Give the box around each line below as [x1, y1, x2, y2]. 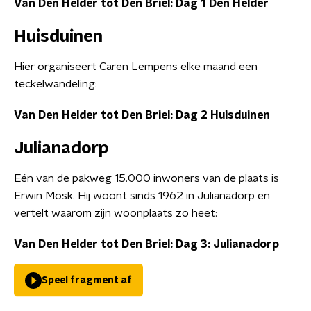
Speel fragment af [42, 276, 132, 285]
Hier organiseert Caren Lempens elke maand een [14, 61, 258, 72]
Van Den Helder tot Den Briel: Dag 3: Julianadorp [14, 239, 279, 250]
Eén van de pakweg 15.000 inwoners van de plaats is [14, 173, 279, 184]
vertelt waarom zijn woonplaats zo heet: [14, 208, 217, 219]
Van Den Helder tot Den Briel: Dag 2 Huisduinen [14, 110, 270, 121]
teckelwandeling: [14, 78, 97, 90]
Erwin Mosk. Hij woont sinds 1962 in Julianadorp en [14, 190, 270, 201]
